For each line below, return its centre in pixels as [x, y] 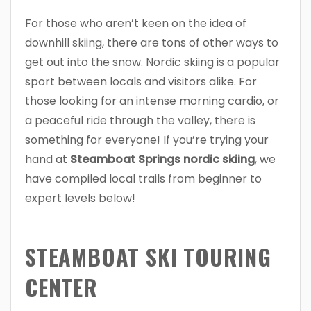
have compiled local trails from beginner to [143, 178]
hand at [48, 159]
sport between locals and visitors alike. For [141, 81]
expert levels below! [80, 198]
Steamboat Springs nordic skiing [162, 159]
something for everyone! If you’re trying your [147, 140]
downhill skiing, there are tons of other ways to [152, 42]
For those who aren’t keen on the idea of [136, 23]
